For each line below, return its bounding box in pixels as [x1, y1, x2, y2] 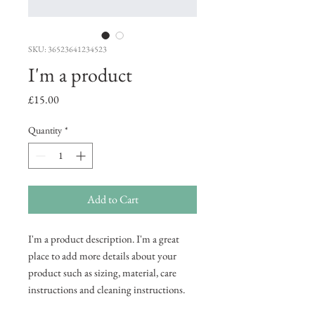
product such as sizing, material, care [28, 266, 176, 279]
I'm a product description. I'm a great [28, 232, 179, 245]
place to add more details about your [28, 249, 176, 262]
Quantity [28, 124, 62, 136]
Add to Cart [86, 192, 139, 207]
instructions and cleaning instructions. [28, 283, 185, 296]
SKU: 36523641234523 [28, 44, 107, 55]
